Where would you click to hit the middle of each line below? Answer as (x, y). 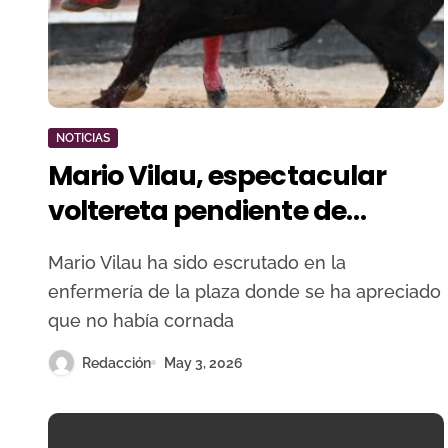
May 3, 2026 (203, 362)
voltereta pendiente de (197, 210)
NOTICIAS (83, 138)
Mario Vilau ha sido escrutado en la (56, 262)
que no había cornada (141, 320)
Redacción (116, 362)
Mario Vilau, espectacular (217, 175)
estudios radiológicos (188, 245)
